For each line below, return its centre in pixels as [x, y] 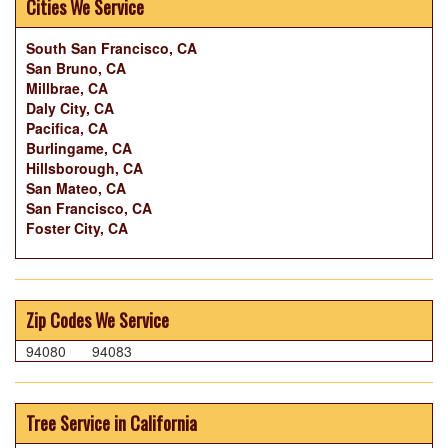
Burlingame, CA [79, 148]
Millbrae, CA [67, 88]
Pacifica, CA [67, 128]
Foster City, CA [77, 228]
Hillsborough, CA [84, 168]
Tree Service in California [111, 423]
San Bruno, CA [76, 68]
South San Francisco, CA [111, 48]
